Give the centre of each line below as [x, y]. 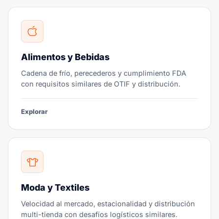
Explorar [34, 111]
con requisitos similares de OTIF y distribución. [101, 84]
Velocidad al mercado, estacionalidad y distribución [108, 204]
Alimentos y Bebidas [65, 57]
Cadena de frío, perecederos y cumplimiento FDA [104, 73]
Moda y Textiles [55, 187]
